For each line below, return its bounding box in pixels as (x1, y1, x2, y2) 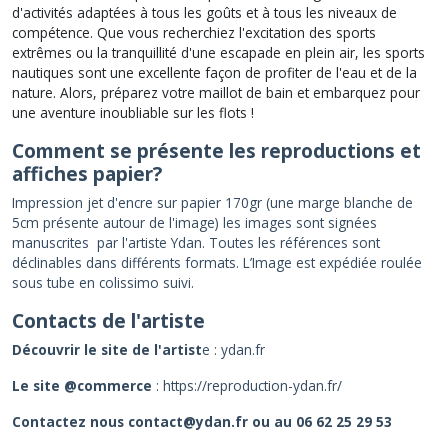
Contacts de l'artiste (12, 306, 205, 334)
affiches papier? (12, 159, 162, 187)
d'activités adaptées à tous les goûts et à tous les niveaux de (12, 2, 397, 22)
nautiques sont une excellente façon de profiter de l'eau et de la (12, 62, 417, 82)
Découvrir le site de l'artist (12, 339, 202, 359)
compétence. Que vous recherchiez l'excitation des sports (12, 22, 376, 42)
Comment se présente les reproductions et (12, 136, 421, 164)
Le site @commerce (12, 375, 156, 395)
